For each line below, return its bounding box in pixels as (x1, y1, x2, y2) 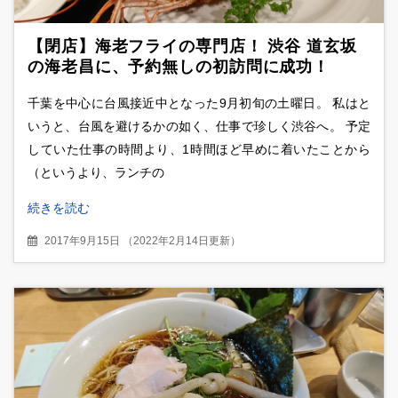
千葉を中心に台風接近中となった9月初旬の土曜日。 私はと (28, 96, 370, 111)
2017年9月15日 (44, 235, 120, 248)
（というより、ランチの (28, 165, 164, 180)
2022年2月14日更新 (133, 235, 230, 248)
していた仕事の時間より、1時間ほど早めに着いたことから (28, 142, 370, 157)
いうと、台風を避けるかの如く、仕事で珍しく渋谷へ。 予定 (28, 119, 370, 134)
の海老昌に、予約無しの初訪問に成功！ (28, 57, 330, 76)
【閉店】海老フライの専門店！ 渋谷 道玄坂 (28, 36, 357, 55)
